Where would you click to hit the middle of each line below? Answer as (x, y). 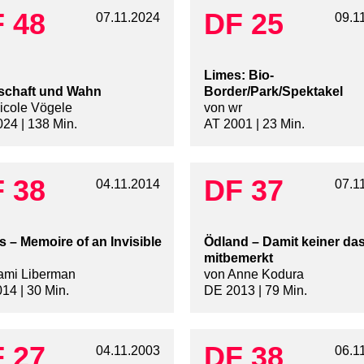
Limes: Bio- (239, 76)
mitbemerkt (238, 258)
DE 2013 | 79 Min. (256, 291)
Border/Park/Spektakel (273, 92)
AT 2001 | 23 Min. (254, 124)
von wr (223, 108)
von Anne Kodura (254, 275)
